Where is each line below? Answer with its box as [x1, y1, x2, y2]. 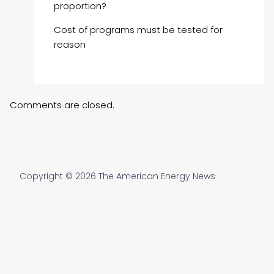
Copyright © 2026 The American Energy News [20, 169, 215, 182]
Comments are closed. [10, 98, 115, 112]
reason [54, 38, 86, 51]
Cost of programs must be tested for [54, 23, 223, 37]
